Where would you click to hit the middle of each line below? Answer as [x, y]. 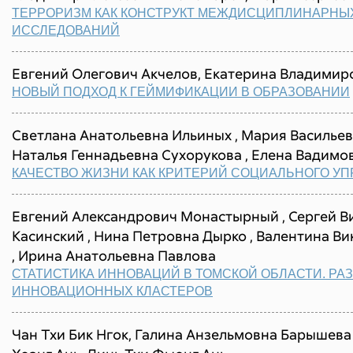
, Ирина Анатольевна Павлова [114, 255]
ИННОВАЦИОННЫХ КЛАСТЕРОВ [112, 291]
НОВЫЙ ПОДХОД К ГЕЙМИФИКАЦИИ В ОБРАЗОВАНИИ [181, 92]
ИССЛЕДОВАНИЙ [66, 30]
